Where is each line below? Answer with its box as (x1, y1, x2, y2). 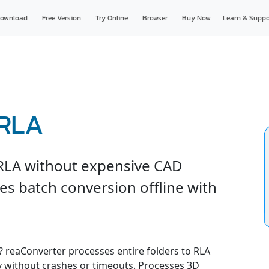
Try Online (95, 13, 128, 23)
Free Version (41, 13, 81, 23)
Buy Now (181, 13, 211, 23)
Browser (142, 13, 168, 23)
